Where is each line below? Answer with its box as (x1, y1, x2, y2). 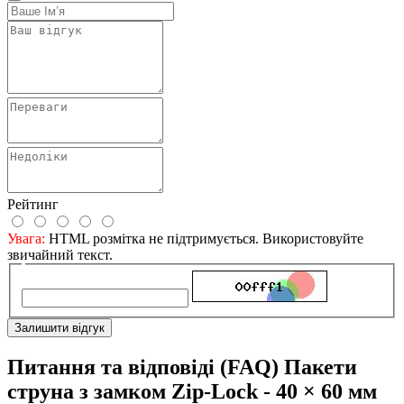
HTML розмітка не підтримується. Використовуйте (45, 231, 363, 247)
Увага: (7, 231, 45, 247)
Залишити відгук (14, 320, 105, 335)
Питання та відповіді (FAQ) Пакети (7, 354, 357, 379)
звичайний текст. (7, 247, 113, 263)
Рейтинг (7, 197, 59, 213)
